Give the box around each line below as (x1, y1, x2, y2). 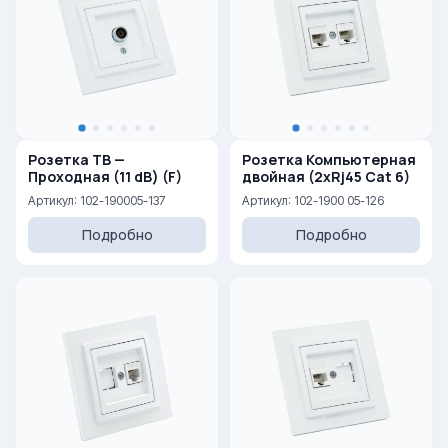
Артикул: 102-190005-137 (28, 193, 165, 208)
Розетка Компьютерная (242, 150, 416, 169)
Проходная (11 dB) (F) (28, 167, 182, 186)
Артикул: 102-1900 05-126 (242, 193, 384, 208)
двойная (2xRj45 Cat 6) (308, 167, 410, 186)
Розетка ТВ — (28, 150, 125, 169)
